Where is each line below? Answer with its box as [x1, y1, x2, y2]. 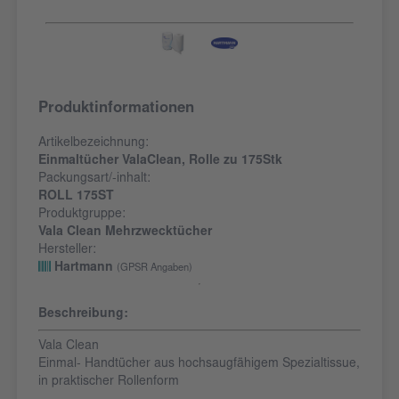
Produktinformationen [38, 102, 194, 118]
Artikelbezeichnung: [38, 137, 149, 151]
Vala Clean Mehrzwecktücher [38, 226, 212, 240]
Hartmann [51, 262, 117, 275]
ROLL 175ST [38, 191, 114, 204]
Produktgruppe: [38, 208, 126, 222]
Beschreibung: [38, 308, 128, 322]
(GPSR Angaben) [117, 264, 192, 274]
